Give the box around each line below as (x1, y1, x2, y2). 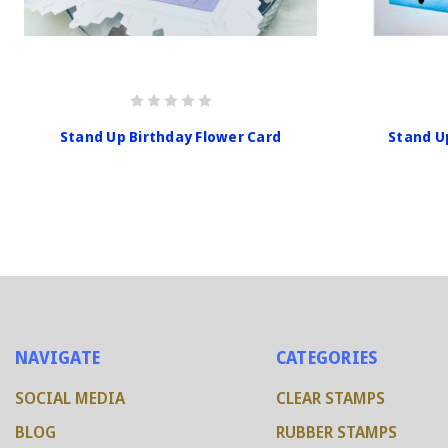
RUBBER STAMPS (275, 421, 397, 444)
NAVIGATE (15, 346, 100, 370)
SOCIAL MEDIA (15, 387, 125, 410)
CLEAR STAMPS (275, 387, 385, 410)
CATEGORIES (275, 346, 378, 370)
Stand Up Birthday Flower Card (59, 126, 282, 146)
